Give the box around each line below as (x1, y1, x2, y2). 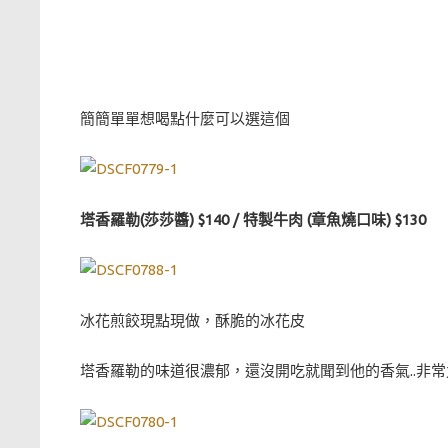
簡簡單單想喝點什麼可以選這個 (80, 109, 290, 127)
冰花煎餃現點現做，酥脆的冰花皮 (80, 311, 305, 329)
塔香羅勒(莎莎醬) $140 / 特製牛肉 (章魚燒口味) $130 (80, 210, 430, 228)
